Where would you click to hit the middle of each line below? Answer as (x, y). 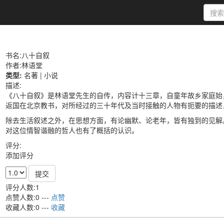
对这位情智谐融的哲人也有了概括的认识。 (72, 130)
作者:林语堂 (24, 65)
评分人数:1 (22, 187)
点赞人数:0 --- (28, 197)
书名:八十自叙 (27, 55)
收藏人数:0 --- (28, 207)
